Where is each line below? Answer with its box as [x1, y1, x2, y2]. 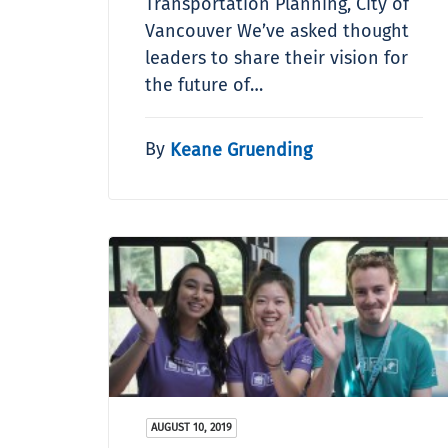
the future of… [145, 73, 263, 96]
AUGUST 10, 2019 [151, 420, 232, 434]
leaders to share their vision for [145, 46, 408, 69]
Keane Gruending [170, 138, 312, 161]
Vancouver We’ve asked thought [145, 19, 409, 42]
